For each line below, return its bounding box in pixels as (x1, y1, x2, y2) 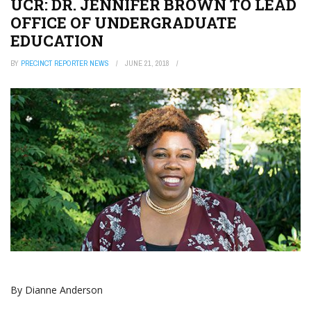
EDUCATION (10, 31, 103, 51)
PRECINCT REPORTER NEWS (21, 58, 109, 69)
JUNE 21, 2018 (125, 58, 169, 69)
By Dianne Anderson (10, 283, 103, 296)
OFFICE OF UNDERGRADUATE (10, 12, 237, 33)
